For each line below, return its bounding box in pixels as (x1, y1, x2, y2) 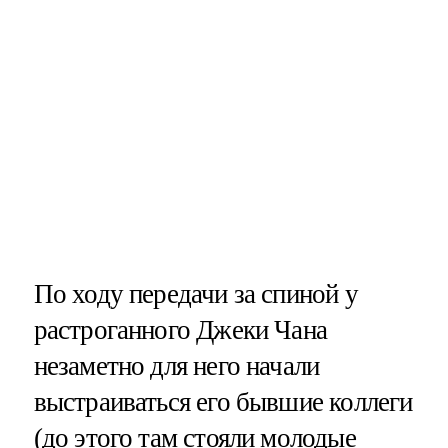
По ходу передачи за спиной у (33, 278, 358, 309)
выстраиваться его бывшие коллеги (33, 386, 413, 417)
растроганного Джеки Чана (33, 314, 328, 345)
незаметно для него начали (33, 350, 320, 381)
